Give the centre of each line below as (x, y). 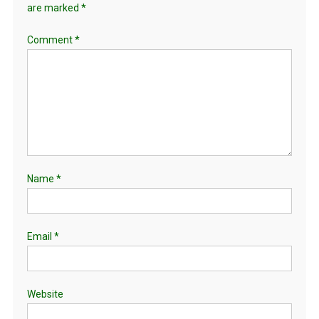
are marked (54, 7)
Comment (51, 40)
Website (45, 294)
